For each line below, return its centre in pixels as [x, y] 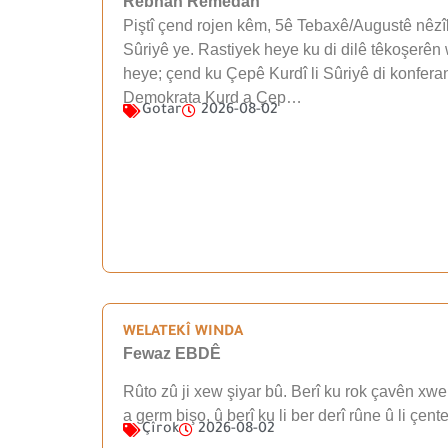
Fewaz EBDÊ [172, 353]
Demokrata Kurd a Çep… [212, 97]
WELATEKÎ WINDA [183, 332]
